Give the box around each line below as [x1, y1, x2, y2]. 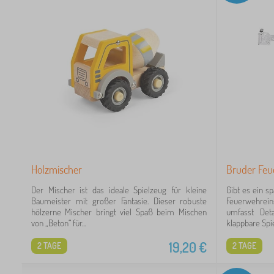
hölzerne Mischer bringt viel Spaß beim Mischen [31, 206, 207, 218]
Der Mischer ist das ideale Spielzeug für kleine [31, 184, 207, 196]
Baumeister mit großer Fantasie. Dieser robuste [31, 195, 207, 207]
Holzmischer [31, 163, 82, 176]
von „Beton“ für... [31, 217, 86, 229]
